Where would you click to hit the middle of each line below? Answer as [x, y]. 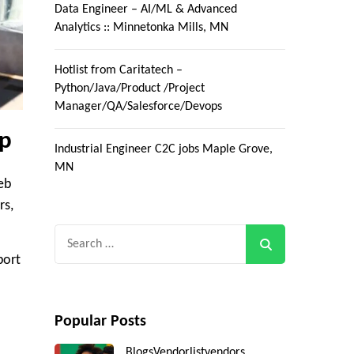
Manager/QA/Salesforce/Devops [138, 107]
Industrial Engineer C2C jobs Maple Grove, [163, 150]
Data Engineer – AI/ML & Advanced [145, 10]
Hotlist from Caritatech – [118, 71]
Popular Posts [100, 322]
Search [73, 235]
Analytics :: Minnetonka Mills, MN [141, 28]
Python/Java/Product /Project [129, 89]
